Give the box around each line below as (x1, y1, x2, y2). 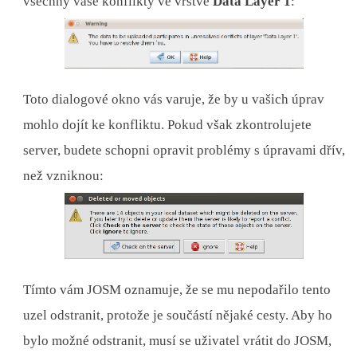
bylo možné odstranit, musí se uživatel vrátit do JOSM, (23, 332, 332, 348)
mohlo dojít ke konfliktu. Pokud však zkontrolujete (23, 116, 312, 132)
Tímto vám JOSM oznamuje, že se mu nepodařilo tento (23, 281, 331, 297)
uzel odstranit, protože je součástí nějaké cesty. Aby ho (23, 307, 333, 323)
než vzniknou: (23, 167, 104, 183)
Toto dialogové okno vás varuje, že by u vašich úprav (23, 91, 325, 107)
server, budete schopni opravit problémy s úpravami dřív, (23, 142, 346, 158)
